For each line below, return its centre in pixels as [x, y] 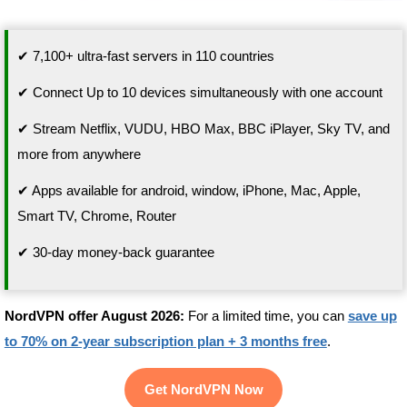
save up [372, 316]
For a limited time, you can [266, 316]
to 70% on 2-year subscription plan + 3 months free [165, 342]
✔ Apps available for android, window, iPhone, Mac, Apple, [189, 191]
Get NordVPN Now [203, 390]
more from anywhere [79, 154]
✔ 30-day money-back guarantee [115, 253]
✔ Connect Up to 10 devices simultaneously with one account [199, 93]
